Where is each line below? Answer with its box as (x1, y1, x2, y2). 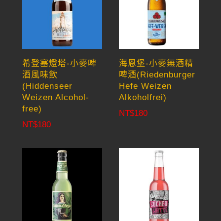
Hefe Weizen (119, 81, 172, 91)
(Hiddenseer (22, 81, 73, 91)
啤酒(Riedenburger (119, 70, 196, 79)
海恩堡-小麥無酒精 (119, 58, 194, 68)
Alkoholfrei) (119, 92, 167, 102)
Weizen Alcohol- (22, 92, 89, 102)
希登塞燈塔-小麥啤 (22, 58, 97, 68)
